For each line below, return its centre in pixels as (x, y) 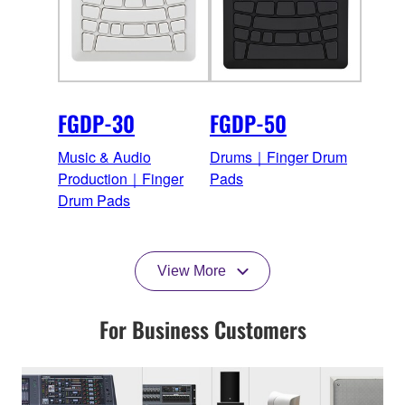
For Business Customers (202, 330)
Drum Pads (94, 201)
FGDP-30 (96, 123)
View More (192, 271)
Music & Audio (104, 157)
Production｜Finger (121, 179)
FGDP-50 (248, 123)
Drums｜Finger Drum (278, 157)
